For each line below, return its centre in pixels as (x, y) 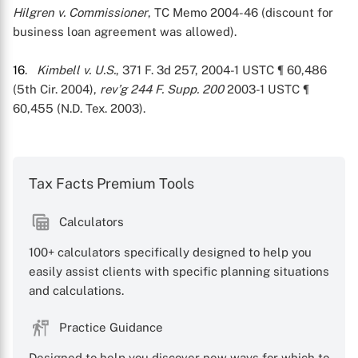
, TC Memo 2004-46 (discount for (241, 12)
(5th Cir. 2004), (56, 89)
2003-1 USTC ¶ (267, 89)
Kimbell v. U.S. (76, 70)
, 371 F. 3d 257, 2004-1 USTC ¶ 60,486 (221, 70)
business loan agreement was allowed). (125, 32)
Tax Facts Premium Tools (111, 183)
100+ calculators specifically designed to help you (170, 252)
